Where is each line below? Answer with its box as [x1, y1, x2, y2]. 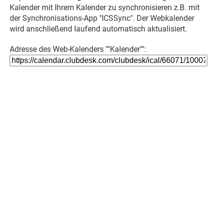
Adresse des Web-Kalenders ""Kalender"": [10, 45, 146, 54]
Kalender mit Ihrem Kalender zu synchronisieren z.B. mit [10, 3, 200, 12]
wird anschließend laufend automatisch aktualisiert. [10, 24, 187, 33]
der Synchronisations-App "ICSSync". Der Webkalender [10, 14, 194, 23]
